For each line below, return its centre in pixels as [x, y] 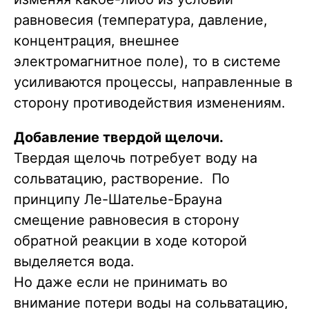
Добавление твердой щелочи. [119, 138]
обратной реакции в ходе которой [130, 241]
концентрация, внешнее [97, 41]
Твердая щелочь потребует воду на [136, 158]
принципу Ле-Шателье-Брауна [118, 200]
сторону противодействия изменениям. [150, 103]
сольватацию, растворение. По [122, 179]
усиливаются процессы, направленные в [153, 82]
